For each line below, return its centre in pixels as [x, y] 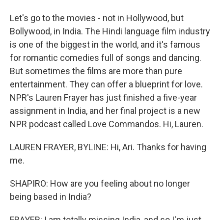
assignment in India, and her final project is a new [105, 111]
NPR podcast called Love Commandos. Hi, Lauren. [107, 124]
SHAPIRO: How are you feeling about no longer [100, 183]
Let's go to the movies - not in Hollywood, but [97, 18]
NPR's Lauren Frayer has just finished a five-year [103, 97]
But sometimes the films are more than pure [96, 71]
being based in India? [51, 197]
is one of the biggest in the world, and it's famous [105, 44]
